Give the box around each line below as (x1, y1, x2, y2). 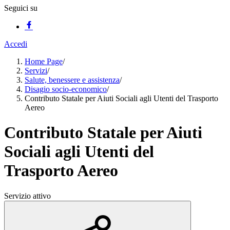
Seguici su (4, 4, 37, 12)
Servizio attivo (4, 191, 51, 200)
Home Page (25, 57, 63, 66)
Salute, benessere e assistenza (25, 75, 120, 84)
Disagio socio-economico (25, 85, 107, 93)
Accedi (4, 40, 27, 48)
